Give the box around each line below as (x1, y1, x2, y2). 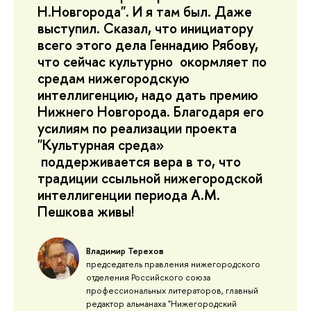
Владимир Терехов (86, 245, 164, 258)
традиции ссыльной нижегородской (37, 168, 262, 187)
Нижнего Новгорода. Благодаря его (37, 101, 264, 121)
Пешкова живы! (37, 201, 134, 221)
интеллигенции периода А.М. (37, 185, 220, 204)
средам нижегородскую (37, 68, 190, 87)
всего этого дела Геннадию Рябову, (37, 35, 258, 54)
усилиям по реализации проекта (37, 118, 237, 137)
